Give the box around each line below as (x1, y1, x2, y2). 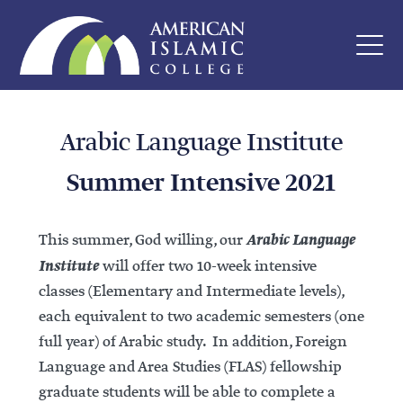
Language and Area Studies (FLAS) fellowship (38, 357, 342, 378)
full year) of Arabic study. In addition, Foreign (38, 332, 347, 353)
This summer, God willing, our (38, 230, 246, 251)
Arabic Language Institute (59, 126, 343, 161)
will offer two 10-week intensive (98, 256, 317, 277)
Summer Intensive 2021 (67, 166, 336, 201)
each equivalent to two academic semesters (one (38, 307, 364, 327)
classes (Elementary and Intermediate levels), (38, 282, 344, 302)
